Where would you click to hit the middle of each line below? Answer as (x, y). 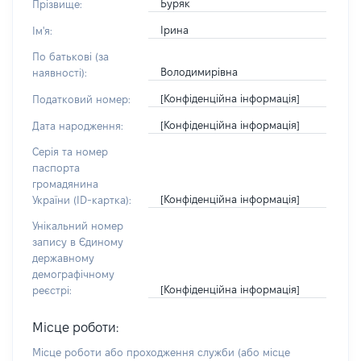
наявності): (60, 73)
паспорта (56, 168)
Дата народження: (78, 126)
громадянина (65, 184)
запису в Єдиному (78, 242)
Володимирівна (199, 72)
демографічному (73, 274)
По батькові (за (71, 56)
